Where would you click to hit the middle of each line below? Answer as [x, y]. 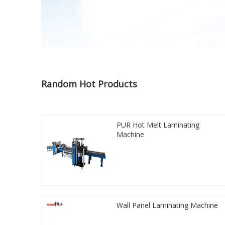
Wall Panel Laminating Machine [167, 205]
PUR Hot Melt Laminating [158, 125]
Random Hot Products [89, 84]
